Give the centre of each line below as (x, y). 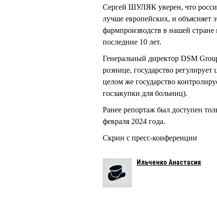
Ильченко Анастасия (169, 162)
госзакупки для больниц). (145, 93)
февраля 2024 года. (134, 121)
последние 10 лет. (132, 42)
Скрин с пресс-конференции (150, 138)
